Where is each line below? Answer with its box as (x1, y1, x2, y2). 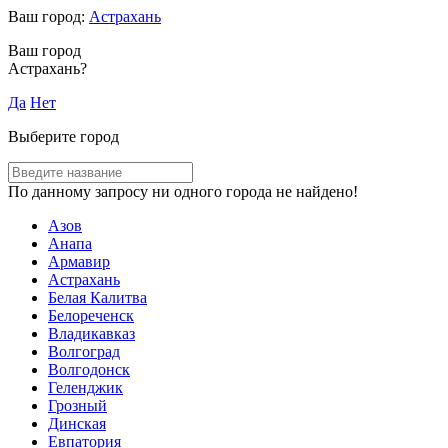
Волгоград (48, 343, 120, 360)
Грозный (48, 397, 107, 414)
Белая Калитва (48, 289, 147, 306)
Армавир (48, 253, 110, 270)
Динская (48, 415, 106, 432)
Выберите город (8, 128, 119, 145)
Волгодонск (48, 361, 130, 378)
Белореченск (48, 307, 134, 324)
